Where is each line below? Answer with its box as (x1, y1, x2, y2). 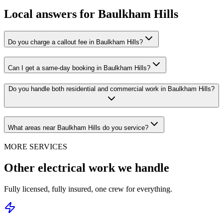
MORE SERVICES (4, 142, 67, 151)
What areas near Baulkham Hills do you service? (8, 124, 148, 132)
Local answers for (4, 7, 98, 21)
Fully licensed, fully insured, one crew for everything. (4, 184, 172, 193)
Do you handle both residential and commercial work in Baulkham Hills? (8, 85, 215, 93)
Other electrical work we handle (4, 161, 169, 174)
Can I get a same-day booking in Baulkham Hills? (8, 64, 150, 72)
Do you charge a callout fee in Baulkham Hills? (8, 38, 143, 46)
